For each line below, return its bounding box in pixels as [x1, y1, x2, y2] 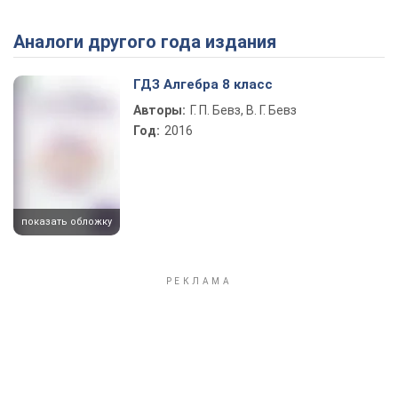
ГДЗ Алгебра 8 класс [133, 76, 273, 92]
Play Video [199, 76, 327, 105]
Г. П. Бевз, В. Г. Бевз [190, 103, 297, 117]
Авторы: [133, 103, 186, 117]
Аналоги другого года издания [25, 31, 276, 52]
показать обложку [21, 216, 112, 227]
